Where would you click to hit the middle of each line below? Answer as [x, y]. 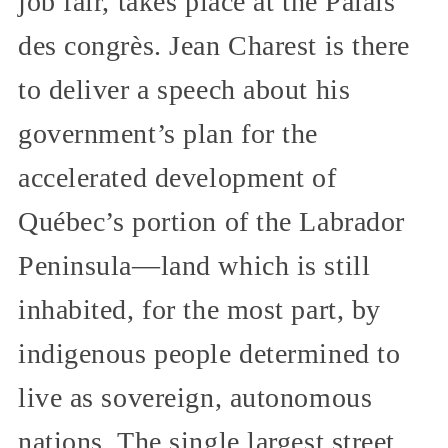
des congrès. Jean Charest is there [214, 45]
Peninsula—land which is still [194, 265]
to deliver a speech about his [184, 89]
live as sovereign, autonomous [195, 397]
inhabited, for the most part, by [199, 309]
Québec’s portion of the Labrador [211, 221]
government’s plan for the [168, 133]
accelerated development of [177, 177]
